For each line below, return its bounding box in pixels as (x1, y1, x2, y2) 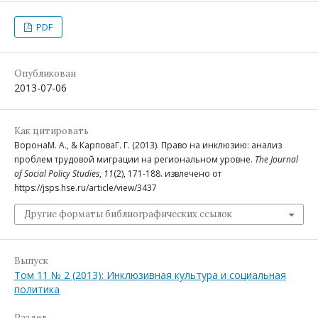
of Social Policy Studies (14, 168, 99, 180)
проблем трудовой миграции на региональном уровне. (14, 153, 255, 166)
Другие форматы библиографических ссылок (24, 208, 232, 221)
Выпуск (14, 255, 48, 268)
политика (14, 283, 60, 297)
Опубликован (14, 67, 76, 80)
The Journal (255, 153, 298, 166)
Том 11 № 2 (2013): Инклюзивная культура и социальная (14, 268, 286, 283)
